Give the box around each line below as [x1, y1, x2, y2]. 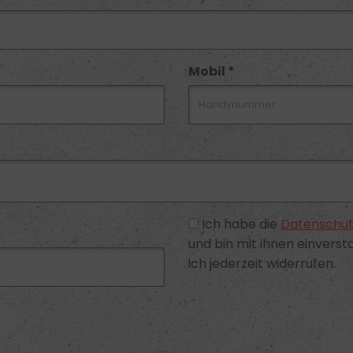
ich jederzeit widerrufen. [188, 255, 336, 273]
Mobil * [188, 62, 235, 80]
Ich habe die [202, 215, 281, 233]
